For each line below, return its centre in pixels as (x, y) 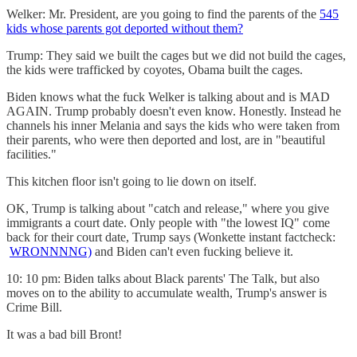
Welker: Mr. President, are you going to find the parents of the (163, 14)
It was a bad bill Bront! (64, 334)
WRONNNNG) (51, 251)
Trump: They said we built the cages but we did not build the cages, (176, 55)
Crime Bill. (34, 307)
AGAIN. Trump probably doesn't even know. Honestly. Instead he (174, 111)
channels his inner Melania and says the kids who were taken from (173, 125)
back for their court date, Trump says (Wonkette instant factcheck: (171, 237)
